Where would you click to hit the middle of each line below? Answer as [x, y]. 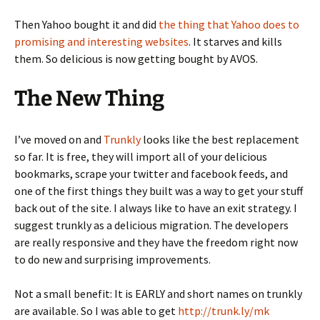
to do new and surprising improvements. [112, 259]
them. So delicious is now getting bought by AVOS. [136, 59]
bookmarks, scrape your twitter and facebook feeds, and [151, 174]
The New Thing [89, 99]
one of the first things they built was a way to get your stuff [159, 191]
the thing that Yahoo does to [229, 24]
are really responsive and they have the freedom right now [156, 242]
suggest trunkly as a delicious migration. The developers [151, 225]
